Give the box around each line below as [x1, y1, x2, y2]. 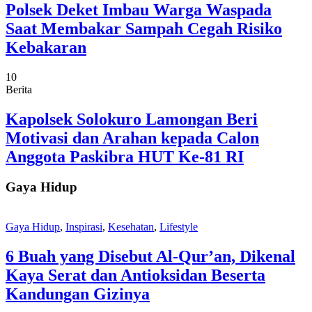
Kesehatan [108, 221, 154, 233]
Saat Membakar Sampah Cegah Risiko [6, 19, 282, 38]
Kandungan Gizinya [6, 285, 150, 304]
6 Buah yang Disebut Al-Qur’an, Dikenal [6, 247, 295, 266]
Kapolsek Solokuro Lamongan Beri [6, 109, 258, 128]
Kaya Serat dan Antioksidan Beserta [6, 266, 265, 285]
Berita [6, 83, 32, 95]
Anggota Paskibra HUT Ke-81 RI [6, 147, 244, 166]
